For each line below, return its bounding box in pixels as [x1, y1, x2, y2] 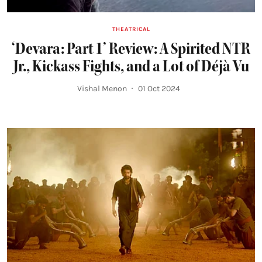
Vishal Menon [77, 83, 127, 94]
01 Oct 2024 [138, 83, 180, 94]
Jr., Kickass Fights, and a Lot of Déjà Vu [13, 56, 249, 76]
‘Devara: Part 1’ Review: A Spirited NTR [12, 38, 250, 58]
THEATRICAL [112, 25, 150, 33]
